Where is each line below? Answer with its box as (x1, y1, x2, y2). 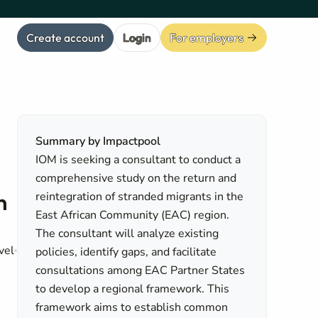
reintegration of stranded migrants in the (35, 189, 244, 204)
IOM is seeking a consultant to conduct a (35, 152, 241, 168)
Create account (26, 30, 104, 45)
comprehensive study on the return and (35, 170, 237, 186)
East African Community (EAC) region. (35, 207, 230, 223)
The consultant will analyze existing (35, 226, 219, 241)
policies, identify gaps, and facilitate (35, 244, 217, 260)
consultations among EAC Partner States (35, 263, 246, 278)
